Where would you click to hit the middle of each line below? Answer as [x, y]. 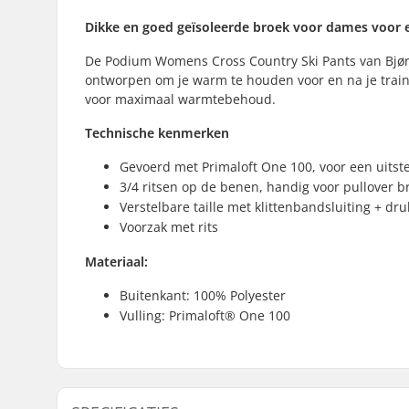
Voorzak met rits [169, 226]
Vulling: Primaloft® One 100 [205, 315]
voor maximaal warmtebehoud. [180, 99]
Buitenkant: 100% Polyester [203, 295]
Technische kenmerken [157, 132]
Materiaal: [116, 261]
